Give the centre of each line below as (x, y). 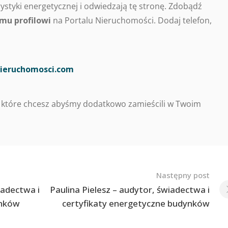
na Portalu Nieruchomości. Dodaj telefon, (131, 20)
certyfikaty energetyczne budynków (136, 203)
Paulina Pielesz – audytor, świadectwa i (130, 190)
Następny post (183, 175)
